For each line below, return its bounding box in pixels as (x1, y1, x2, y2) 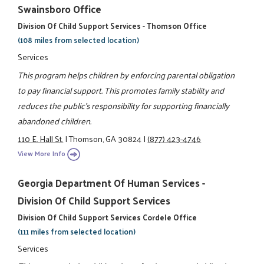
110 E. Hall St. (18, 131, 64, 147)
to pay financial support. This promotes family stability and (18, 82, 225, 98)
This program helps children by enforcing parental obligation (18, 67, 235, 82)
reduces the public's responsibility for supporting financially (18, 97, 230, 113)
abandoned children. (18, 113, 92, 128)
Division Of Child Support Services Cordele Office (18, 210, 197, 224)
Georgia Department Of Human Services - (18, 173, 206, 192)
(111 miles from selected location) (18, 224, 136, 238)
